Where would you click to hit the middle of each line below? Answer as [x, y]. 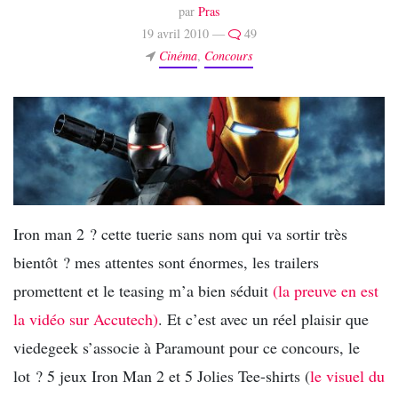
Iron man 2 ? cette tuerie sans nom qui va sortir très [180, 234]
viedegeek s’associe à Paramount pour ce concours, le [187, 348]
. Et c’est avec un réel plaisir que [263, 319]
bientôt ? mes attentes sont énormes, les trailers [166, 263]
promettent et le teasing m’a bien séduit [143, 291]
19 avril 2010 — [185, 33]
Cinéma [178, 55]
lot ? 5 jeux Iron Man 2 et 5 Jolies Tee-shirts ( [162, 376]
